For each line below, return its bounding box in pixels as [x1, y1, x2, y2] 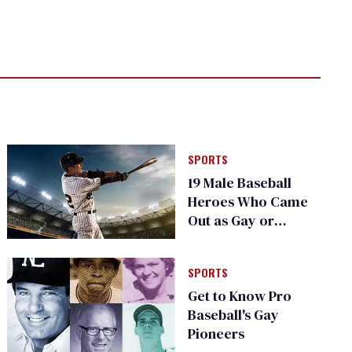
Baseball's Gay [188, 304, 280, 324]
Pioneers [188, 323, 245, 343]
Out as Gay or [188, 210, 275, 230]
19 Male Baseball [188, 172, 292, 192]
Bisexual [188, 229, 243, 249]
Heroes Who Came [188, 191, 309, 211]
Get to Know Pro [188, 285, 292, 306]
